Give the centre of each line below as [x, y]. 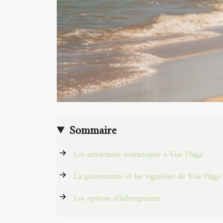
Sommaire [93, 131]
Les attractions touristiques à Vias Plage [138, 155]
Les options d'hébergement [117, 199]
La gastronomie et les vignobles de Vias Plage [147, 177]
